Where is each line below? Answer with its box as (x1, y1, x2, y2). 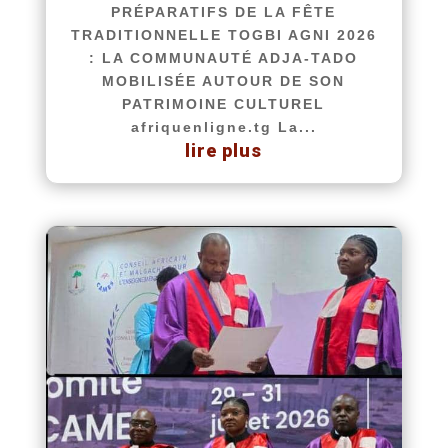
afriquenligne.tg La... (130, 118, 317, 135)
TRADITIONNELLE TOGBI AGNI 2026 (70, 26, 377, 43)
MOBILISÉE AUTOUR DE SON (102, 72, 346, 89)
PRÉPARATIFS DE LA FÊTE (111, 3, 337, 20)
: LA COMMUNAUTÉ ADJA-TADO (89, 49, 359, 66)
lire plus (185, 139, 263, 161)
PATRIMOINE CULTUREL (122, 95, 326, 112)
